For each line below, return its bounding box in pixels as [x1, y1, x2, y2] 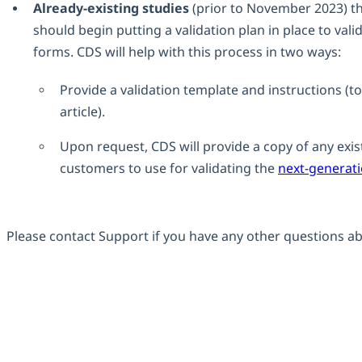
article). [60, 103, 105, 121]
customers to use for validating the [60, 159, 278, 178]
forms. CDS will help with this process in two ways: [33, 43, 341, 61]
